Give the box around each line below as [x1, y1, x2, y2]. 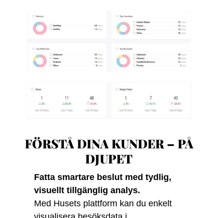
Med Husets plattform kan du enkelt [34, 199, 172, 208]
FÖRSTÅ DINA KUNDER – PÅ [24, 135, 193, 151]
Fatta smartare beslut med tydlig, [34, 172, 171, 182]
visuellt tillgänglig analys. [34, 185, 140, 195]
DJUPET [85, 150, 133, 166]
